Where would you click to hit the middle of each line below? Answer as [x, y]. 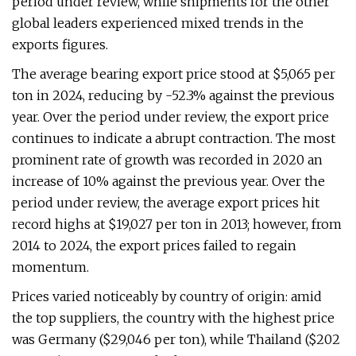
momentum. [50, 267]
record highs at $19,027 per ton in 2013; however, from [177, 224]
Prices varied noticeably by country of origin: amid [167, 296]
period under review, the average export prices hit [166, 203]
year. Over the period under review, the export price [170, 117]
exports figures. [60, 44]
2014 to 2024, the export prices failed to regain [154, 246]
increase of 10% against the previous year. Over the [168, 181]
